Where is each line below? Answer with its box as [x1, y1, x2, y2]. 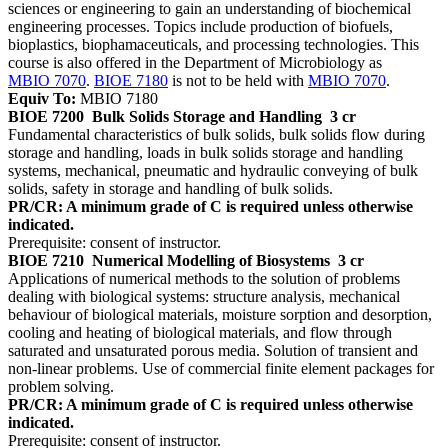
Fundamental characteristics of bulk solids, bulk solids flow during [8, 126, 425, 144]
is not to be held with [168, 72, 308, 90]
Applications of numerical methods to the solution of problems [8, 270, 400, 288]
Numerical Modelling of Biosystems [92, 252, 330, 270]
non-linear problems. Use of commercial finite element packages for [8, 360, 434, 378]
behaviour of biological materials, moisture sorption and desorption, [8, 306, 432, 324]
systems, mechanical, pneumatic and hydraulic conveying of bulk [8, 162, 418, 180]
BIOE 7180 [94, 72, 168, 90]
